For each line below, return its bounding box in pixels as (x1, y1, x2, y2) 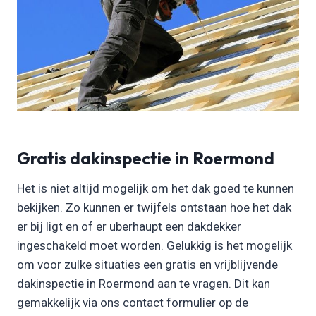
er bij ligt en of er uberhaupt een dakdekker (17, 219, 241, 233)
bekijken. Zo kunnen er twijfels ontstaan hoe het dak (17, 200, 291, 214)
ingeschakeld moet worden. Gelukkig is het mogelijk (17, 238, 292, 253)
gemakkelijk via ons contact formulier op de (17, 295, 248, 310)
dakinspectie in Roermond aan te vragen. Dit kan (17, 276, 270, 291)
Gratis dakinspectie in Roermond (17, 147, 274, 169)
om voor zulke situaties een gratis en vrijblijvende (17, 257, 278, 272)
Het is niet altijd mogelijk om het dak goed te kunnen (17, 181, 294, 195)
